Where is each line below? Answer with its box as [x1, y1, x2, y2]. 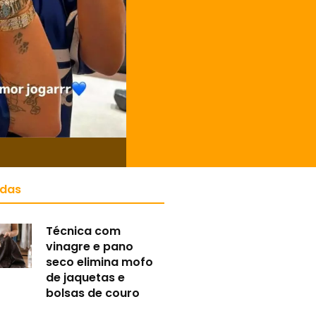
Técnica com [46, 222, 121, 239]
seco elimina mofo [46, 253, 154, 270]
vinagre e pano [46, 238, 134, 255]
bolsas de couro [46, 284, 140, 301]
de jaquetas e [46, 269, 126, 286]
